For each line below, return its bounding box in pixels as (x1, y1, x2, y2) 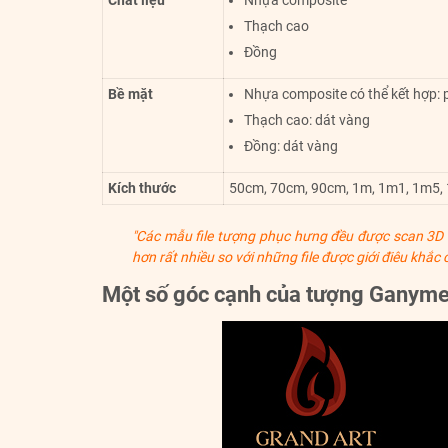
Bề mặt (108, 86, 153, 103)
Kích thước (108, 180, 176, 197)
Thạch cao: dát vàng (244, 112, 370, 129)
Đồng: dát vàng (244, 138, 338, 155)
